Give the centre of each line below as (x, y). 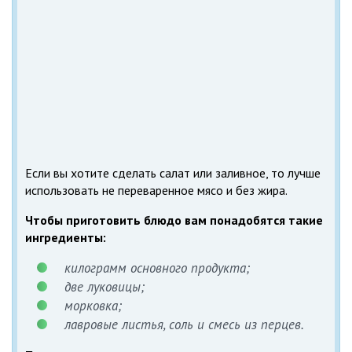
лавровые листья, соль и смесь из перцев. (184, 324)
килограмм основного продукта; (157, 268)
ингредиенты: (66, 237)
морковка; (93, 305)
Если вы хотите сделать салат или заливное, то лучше (173, 172)
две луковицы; (104, 286)
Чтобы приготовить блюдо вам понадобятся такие (174, 220)
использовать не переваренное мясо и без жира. (156, 190)
